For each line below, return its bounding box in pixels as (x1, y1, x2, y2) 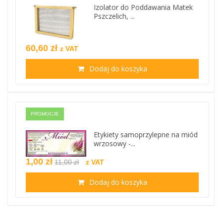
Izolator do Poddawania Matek (94, 2, 193, 12)
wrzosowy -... (94, 139, 136, 149)
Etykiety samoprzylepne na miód (94, 130, 198, 140)
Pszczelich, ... (94, 11, 135, 21)
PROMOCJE (31, 111, 59, 117)
